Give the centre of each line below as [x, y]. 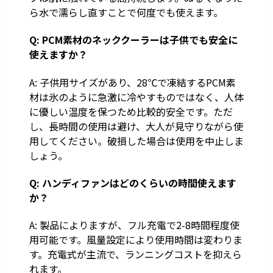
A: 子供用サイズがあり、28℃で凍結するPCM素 [133, 82]
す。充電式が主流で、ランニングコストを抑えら [136, 254]
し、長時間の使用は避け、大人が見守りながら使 [136, 126]
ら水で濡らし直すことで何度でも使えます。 [126, 12]
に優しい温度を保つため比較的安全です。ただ [131, 111]
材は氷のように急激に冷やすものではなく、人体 [136, 97]
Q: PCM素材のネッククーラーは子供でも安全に [133, 40]
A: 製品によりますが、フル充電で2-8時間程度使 [134, 225]
